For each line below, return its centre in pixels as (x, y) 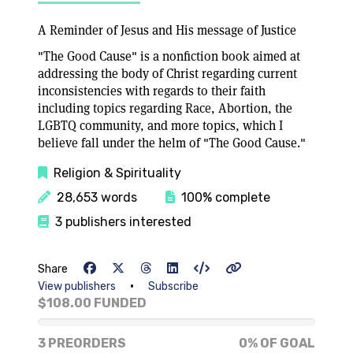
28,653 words (94, 197)
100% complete (223, 197)
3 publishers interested (120, 222)
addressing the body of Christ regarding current (167, 74)
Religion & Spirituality (114, 173)
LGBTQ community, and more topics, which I (160, 126)
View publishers (77, 286)
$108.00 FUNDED (92, 303)
